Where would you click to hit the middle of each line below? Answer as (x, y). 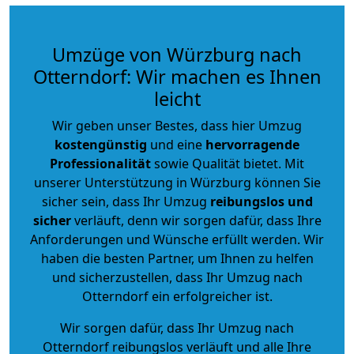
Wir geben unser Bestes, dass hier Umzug (177, 125)
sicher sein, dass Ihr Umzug (126, 201)
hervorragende (252, 144)
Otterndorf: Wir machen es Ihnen (177, 76)
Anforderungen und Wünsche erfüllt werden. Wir (177, 239)
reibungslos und (261, 201)
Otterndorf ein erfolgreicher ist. (177, 296)
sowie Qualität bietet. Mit (228, 163)
